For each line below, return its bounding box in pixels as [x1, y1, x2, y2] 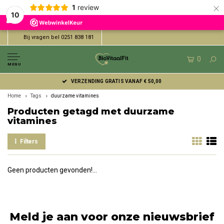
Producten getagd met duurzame [7, 106, 174, 117]
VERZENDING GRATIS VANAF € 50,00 [70, 78, 162, 84]
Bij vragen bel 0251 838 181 [23, 34, 94, 40]
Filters [19, 138, 38, 145]
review [77, 3, 99, 11]
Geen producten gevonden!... [7, 166, 97, 174]
